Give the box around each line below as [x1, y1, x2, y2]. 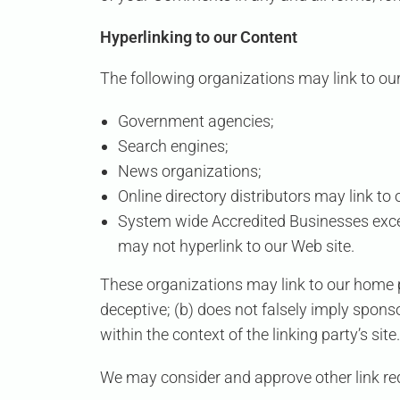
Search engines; [118, 137, 229, 156]
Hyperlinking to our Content [100, 28, 297, 47]
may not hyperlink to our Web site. [118, 237, 354, 256]
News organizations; [118, 162, 262, 181]
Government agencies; [118, 112, 274, 131]
